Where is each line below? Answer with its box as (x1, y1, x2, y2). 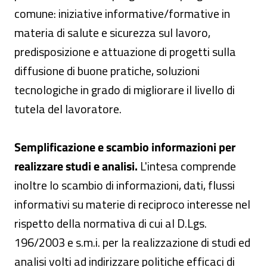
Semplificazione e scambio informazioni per (14, 138, 235, 156)
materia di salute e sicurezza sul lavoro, (14, 23, 210, 42)
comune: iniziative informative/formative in (14, 4, 230, 23)
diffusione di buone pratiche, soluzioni (14, 61, 200, 80)
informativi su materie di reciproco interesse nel (14, 195, 250, 213)
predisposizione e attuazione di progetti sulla (14, 42, 236, 61)
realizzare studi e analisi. (14, 157, 138, 175)
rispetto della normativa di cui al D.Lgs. (14, 214, 207, 232)
